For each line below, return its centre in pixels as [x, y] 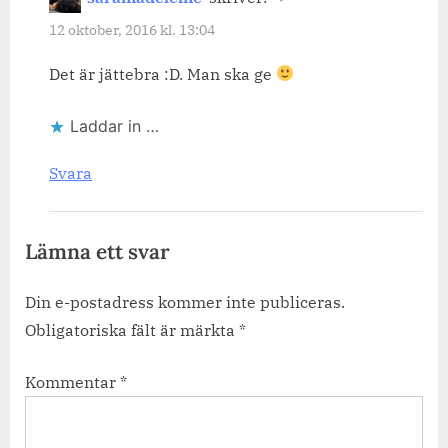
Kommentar [72, 381]
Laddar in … [114, 125]
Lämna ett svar [97, 251]
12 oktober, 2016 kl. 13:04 [132, 30]
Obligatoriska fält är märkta [132, 329]
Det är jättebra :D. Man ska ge [162, 73]
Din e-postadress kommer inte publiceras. [185, 301]
